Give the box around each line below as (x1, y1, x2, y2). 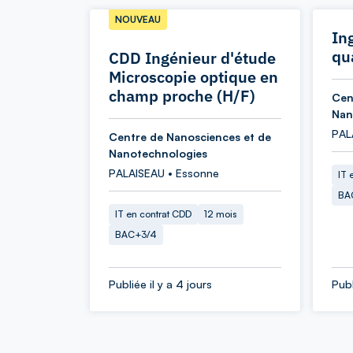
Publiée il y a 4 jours (109, 277, 212, 291)
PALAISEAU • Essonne (109, 166, 219, 180)
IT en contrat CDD (115, 208, 191, 220)
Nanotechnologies (109, 147, 207, 160)
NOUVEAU (115, 13, 161, 25)
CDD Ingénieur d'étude (109, 47, 276, 69)
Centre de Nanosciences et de (109, 130, 271, 143)
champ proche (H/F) (109, 85, 255, 106)
